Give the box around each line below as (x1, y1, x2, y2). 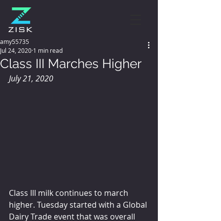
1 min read (33, 46, 63, 54)
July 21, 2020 (9, 73, 53, 84)
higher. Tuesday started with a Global (9, 199, 149, 210)
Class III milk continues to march (9, 187, 130, 198)
